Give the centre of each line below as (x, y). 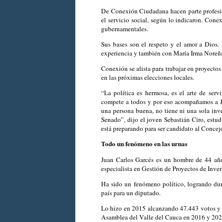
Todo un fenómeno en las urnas (144, 144)
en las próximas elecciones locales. (148, 77)
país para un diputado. (132, 193)
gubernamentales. (125, 28)
